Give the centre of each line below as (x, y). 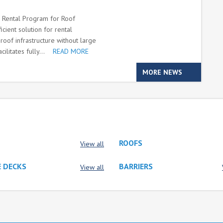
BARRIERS (136, 166)
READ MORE (71, 51)
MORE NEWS (162, 72)
